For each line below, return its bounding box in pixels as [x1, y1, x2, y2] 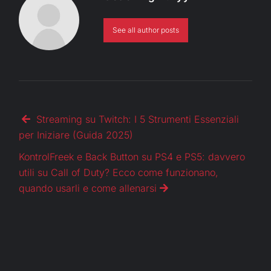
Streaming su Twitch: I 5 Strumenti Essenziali [33, 113, 240, 126]
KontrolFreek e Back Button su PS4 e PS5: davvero [19, 151, 246, 163]
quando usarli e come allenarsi [19, 182, 157, 195]
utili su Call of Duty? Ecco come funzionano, [19, 166, 219, 179]
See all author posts [113, 25, 180, 35]
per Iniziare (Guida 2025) [19, 129, 134, 142]
